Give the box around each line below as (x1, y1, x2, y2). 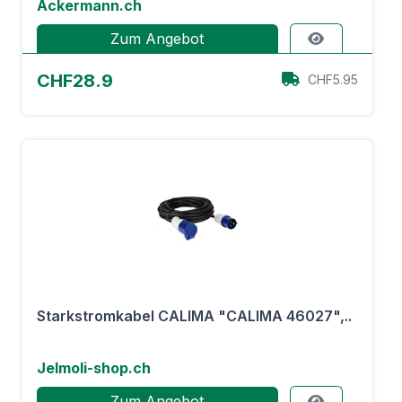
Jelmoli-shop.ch (37, 359, 151, 377)
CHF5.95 (308, 72, 358, 87)
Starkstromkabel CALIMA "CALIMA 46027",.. (37, 307, 352, 325)
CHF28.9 (37, 70, 113, 92)
